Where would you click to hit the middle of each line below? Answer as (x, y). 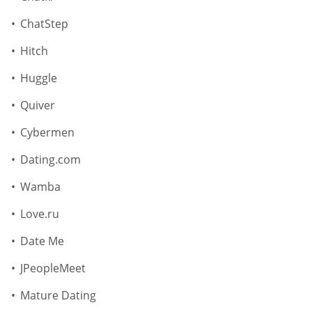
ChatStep (44, 24)
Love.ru (40, 214)
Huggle (39, 78)
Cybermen (47, 133)
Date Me (42, 241)
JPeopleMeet (53, 268)
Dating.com (50, 160)
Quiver (38, 106)
